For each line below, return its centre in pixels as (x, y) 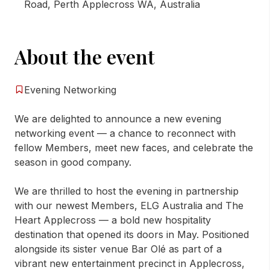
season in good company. (73, 162)
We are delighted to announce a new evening (118, 119)
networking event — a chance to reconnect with (125, 133)
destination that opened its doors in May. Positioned (132, 234)
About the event (85, 56)
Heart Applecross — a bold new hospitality (113, 220)
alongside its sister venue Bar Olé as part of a (118, 249)
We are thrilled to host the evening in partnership (127, 191)
